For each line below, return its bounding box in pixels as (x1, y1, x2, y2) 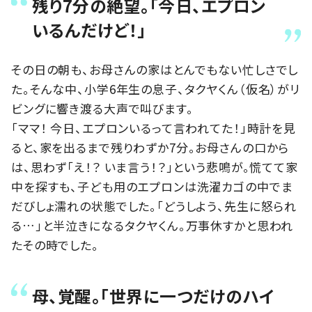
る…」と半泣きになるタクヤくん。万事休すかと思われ (11, 216, 294, 234)
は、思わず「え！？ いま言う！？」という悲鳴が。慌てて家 (11, 157, 298, 175)
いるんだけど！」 (32, 17, 146, 42)
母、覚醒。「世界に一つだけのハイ (32, 283, 275, 309)
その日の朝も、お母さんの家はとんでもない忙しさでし (11, 60, 299, 78)
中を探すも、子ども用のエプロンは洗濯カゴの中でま (11, 177, 293, 195)
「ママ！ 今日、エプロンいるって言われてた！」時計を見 (11, 118, 296, 136)
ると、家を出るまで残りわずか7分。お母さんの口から (11, 138, 290, 156)
